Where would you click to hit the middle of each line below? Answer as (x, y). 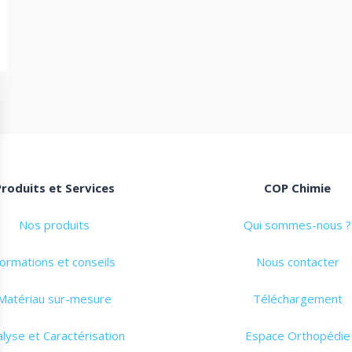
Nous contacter (297, 262)
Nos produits (55, 225)
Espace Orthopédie (297, 336)
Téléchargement (297, 299)
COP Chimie (298, 188)
